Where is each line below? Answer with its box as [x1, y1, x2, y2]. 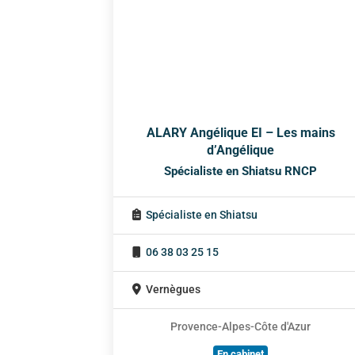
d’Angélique [207, 143, 275, 158]
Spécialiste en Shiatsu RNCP [164, 164, 318, 179]
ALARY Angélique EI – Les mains [146, 125, 335, 141]
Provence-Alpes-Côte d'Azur [170, 320, 311, 334]
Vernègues [146, 283, 201, 297]
